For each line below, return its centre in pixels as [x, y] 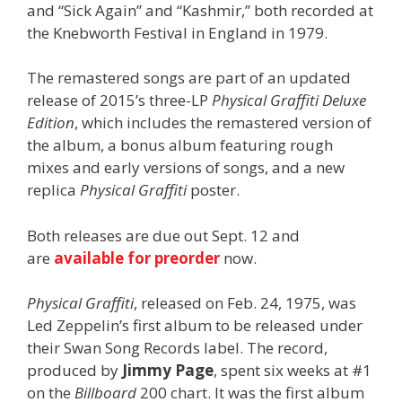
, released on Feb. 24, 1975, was [245, 303]
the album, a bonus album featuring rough [180, 145]
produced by [74, 371]
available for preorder [137, 258]
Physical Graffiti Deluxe [289, 100]
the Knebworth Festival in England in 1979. [177, 32]
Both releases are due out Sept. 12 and [163, 235]
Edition [51, 123]
